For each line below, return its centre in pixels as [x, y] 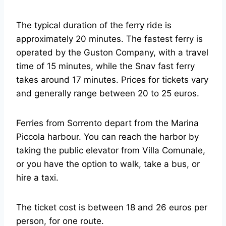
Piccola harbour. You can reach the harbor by [107, 137]
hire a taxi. [37, 178]
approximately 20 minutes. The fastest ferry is [109, 39]
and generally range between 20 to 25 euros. [108, 94]
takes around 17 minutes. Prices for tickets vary [112, 80]
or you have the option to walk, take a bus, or [108, 164]
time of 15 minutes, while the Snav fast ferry [105, 66]
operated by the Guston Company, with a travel [112, 53]
